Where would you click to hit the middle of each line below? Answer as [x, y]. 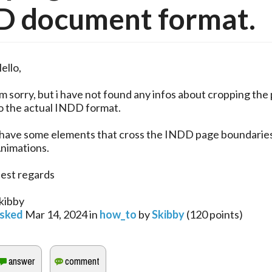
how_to [118, 215]
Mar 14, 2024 [56, 215]
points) [225, 215]
